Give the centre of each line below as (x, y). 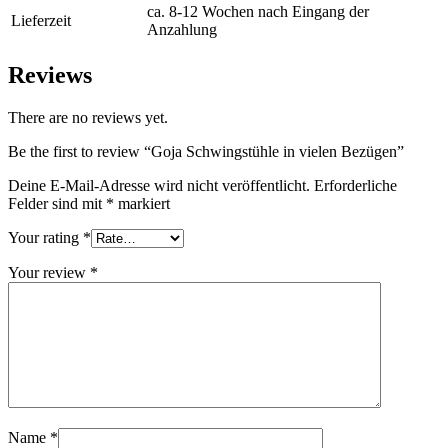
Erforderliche (355, 185)
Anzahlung (182, 30)
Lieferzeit (41, 21)
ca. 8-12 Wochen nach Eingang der (258, 12)
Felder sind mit (57, 203)
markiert (142, 203)
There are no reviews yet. (88, 117)
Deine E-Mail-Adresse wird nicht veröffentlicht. (159, 185)
